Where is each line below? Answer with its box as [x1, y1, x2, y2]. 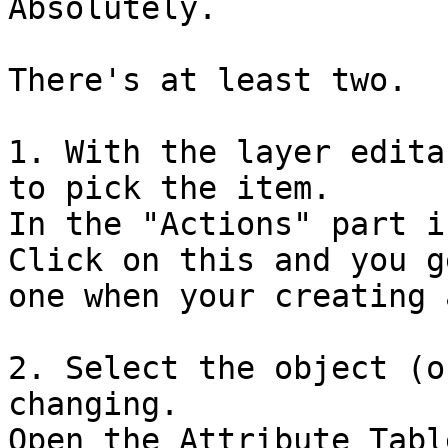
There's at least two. [8, 62, 426, 99]
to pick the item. [8, 170, 350, 207]
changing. [8, 386, 198, 423]
